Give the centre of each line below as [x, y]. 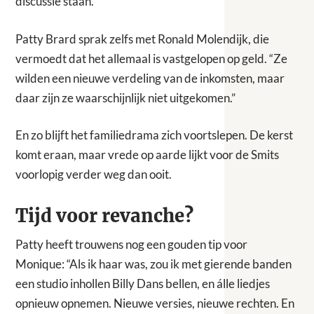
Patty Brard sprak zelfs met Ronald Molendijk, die [143, 39]
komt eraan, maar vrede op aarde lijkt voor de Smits [148, 155]
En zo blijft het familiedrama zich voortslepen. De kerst [155, 135]
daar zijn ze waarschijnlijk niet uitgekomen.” [126, 97]
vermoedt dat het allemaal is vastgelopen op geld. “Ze [152, 58]
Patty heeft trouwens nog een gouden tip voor [132, 245]
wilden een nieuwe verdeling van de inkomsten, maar [150, 78]
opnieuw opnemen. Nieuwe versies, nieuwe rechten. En [155, 303]
